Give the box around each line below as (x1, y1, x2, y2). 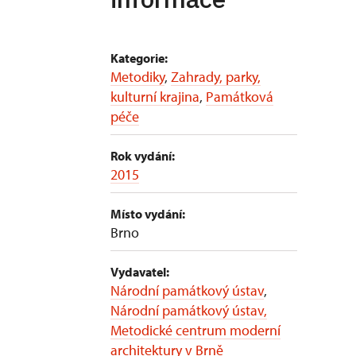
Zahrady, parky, (171, 68, 261, 86)
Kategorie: (110, 50, 168, 66)
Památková (206, 87, 273, 106)
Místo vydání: (110, 206, 185, 222)
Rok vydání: (110, 148, 175, 164)
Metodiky (110, 68, 164, 86)
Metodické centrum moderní (110, 321, 281, 339)
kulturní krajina (110, 87, 199, 106)
